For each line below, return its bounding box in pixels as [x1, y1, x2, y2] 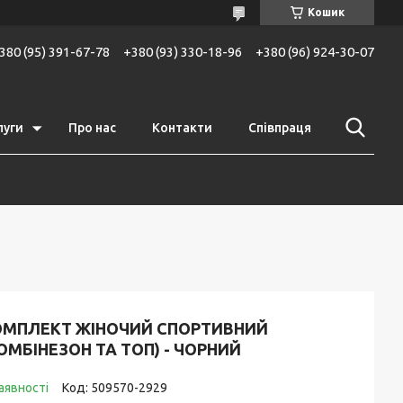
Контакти [152, 121, 212, 135]
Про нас [68, 121, 116, 135]
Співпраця [248, 121, 311, 135]
